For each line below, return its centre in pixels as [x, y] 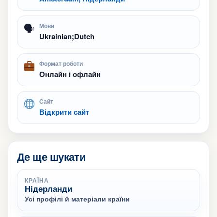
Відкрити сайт [64, 112]
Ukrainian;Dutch [67, 36]
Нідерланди [48, 188]
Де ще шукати [52, 156]
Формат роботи [61, 63]
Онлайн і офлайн [70, 74]
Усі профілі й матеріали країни [77, 199]
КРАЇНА [37, 180]
